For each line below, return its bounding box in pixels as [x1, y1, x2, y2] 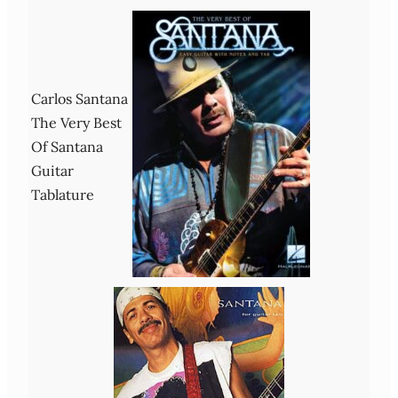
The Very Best [31, 113, 122, 131]
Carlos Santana [31, 89, 128, 107]
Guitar [31, 161, 74, 179]
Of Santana [31, 137, 103, 155]
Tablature [31, 185, 94, 203]
